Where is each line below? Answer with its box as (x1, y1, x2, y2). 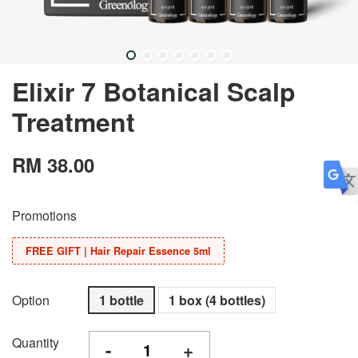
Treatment (12, 103, 135, 140)
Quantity (12, 333, 59, 352)
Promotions (12, 206, 77, 225)
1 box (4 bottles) (169, 291, 265, 309)
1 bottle (99, 291, 144, 309)
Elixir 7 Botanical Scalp (12, 73, 296, 109)
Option (12, 291, 50, 309)
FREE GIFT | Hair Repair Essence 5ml (26, 244, 211, 258)
